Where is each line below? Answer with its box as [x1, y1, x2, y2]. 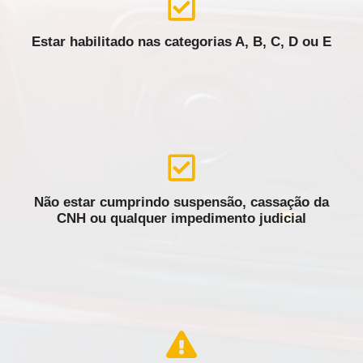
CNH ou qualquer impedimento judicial [57, 210, 306, 226]
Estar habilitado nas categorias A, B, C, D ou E [32, 33, 331, 49]
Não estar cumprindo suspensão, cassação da [34, 194, 329, 210]
